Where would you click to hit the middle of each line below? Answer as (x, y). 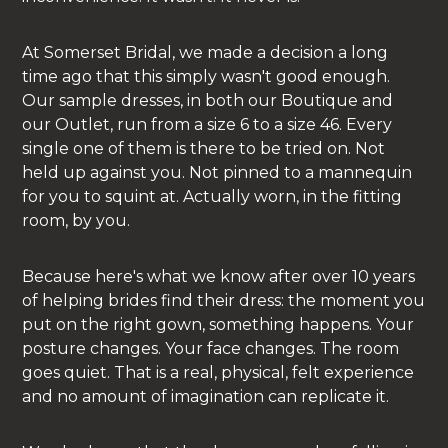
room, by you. (76, 220)
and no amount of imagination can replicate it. (206, 396)
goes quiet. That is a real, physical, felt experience (218, 372)
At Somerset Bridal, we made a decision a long (205, 52)
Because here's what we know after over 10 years (219, 276)
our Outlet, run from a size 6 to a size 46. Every (207, 124)
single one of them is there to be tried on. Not (204, 148)
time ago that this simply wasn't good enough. (206, 76)
